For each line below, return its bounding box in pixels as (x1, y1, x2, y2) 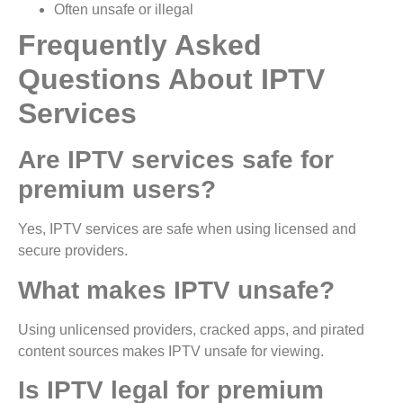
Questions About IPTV (18, 63, 325, 96)
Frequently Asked (18, 29, 262, 62)
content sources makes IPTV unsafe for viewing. (18, 343, 331, 359)
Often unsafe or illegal (54, 2, 201, 18)
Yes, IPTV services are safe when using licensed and (18, 221, 356, 237)
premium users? (18, 175, 216, 204)
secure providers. (18, 243, 128, 259)
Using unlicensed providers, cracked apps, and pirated (18, 321, 364, 337)
